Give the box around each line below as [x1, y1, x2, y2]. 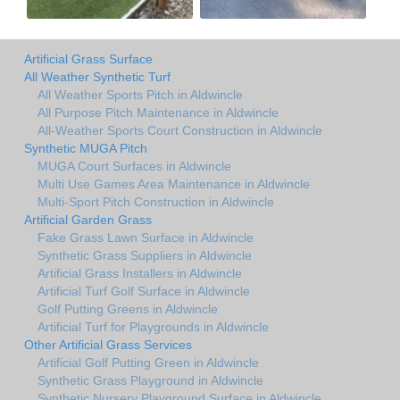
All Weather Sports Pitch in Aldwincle [37, 87, 243, 102]
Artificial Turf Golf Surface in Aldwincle [37, 283, 250, 298]
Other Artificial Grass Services [24, 337, 192, 352]
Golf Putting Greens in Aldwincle [37, 301, 218, 316]
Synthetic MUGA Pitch [24, 140, 147, 155]
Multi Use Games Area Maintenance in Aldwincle [37, 176, 310, 191]
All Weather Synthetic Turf [24, 69, 171, 84]
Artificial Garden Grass [24, 212, 152, 227]
